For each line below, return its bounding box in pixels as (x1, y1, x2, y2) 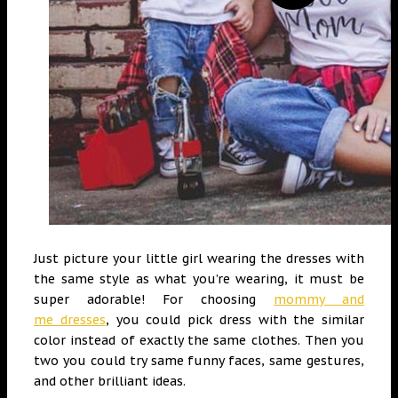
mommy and (274, 291, 364, 307)
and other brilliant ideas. (34, 373, 186, 389)
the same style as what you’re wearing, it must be (34, 271, 364, 287)
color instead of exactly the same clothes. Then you (34, 332, 364, 348)
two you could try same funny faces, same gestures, (34, 353, 364, 369)
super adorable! (34, 291, 163, 307)
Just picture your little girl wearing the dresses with (34, 251, 364, 267)
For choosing (163, 291, 274, 307)
